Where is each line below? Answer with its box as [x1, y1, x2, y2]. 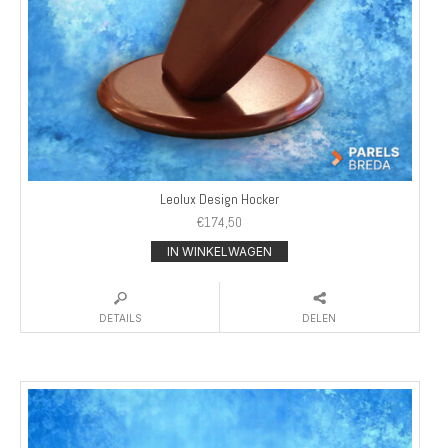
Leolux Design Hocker [160, 189, 280, 208]
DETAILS [98, 311, 142, 324]
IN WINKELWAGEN [167, 243, 273, 259]
